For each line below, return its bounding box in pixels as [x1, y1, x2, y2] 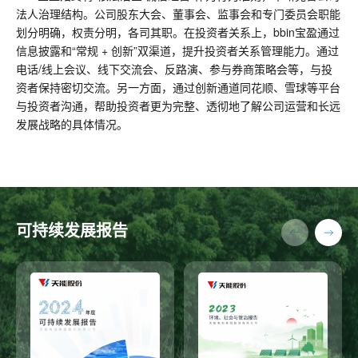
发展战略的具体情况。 [16, 116, 128, 133]
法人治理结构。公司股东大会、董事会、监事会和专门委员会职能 [16, 6, 340, 22]
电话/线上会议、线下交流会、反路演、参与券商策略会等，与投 [16, 61, 332, 78]
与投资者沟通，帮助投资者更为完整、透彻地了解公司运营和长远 [16, 97, 340, 114]
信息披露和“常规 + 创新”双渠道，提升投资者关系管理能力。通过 [16, 42, 339, 59]
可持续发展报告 [16, 218, 128, 242]
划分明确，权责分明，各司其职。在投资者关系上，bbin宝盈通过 [16, 24, 340, 41]
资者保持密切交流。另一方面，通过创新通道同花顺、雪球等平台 [16, 79, 340, 96]
